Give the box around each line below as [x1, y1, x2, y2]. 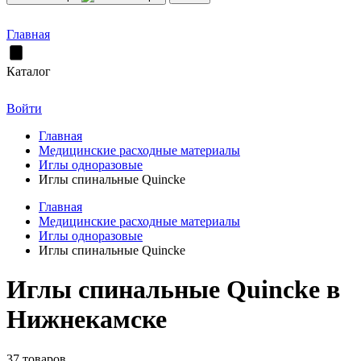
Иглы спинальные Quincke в [6, 275, 340, 305]
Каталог [6, 64, 51, 78]
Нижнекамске [6, 305, 167, 334]
